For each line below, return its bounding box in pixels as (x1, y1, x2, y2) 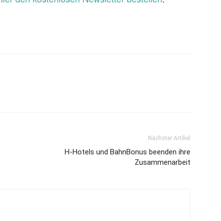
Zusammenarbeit (135, 158, 190, 167)
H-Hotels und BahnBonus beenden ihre (65, 147, 190, 156)
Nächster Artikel (148, 135, 190, 142)
